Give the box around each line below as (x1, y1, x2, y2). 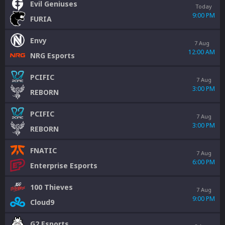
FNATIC (30, 145, 57, 155)
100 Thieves (30, 182, 73, 192)
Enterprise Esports (30, 160, 97, 170)
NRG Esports (30, 50, 75, 60)
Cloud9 (30, 197, 54, 207)
